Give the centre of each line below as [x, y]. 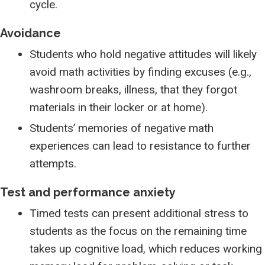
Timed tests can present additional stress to [139, 213]
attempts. [53, 164]
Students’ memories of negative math [122, 128]
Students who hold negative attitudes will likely [143, 54]
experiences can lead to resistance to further [140, 146]
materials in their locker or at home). [119, 107]
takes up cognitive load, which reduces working [146, 249]
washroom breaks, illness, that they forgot [133, 90]
